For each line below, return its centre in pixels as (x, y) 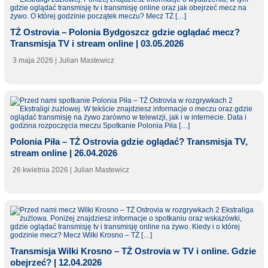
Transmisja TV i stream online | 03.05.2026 (97, 44)
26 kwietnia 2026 (40, 170)
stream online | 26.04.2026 (63, 153)
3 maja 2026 (33, 61)
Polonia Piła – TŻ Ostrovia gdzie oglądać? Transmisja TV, (129, 142)
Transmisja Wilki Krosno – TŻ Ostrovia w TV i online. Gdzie (133, 251)
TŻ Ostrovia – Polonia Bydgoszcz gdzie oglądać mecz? (125, 32)
